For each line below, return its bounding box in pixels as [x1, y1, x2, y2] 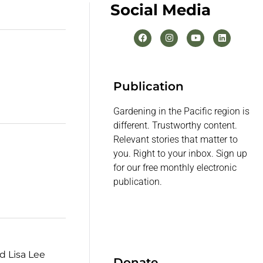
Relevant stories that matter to [113, 134, 238, 146]
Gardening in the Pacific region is [113, 106, 250, 117]
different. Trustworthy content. [113, 120, 238, 131]
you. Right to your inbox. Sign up [113, 148, 248, 160]
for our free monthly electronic [113, 162, 237, 174]
